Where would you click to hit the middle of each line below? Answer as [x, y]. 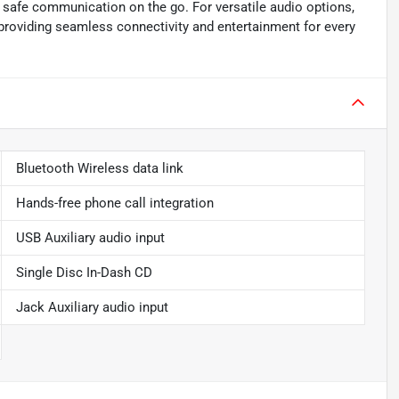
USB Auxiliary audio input [90, 238]
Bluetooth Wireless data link [99, 169]
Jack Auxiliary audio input [92, 308]
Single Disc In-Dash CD [84, 273]
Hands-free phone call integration [114, 204]
